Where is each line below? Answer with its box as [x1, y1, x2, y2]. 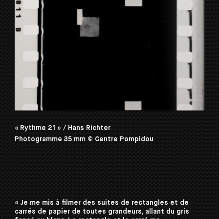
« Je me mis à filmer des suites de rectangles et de [15, 199, 189, 206]
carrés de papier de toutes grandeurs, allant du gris [15, 208, 189, 215]
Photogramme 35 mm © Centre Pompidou [15, 135, 153, 143]
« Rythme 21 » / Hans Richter [15, 124, 110, 131]
